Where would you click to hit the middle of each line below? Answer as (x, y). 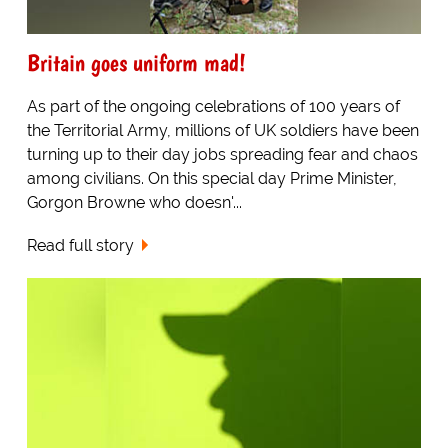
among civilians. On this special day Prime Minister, (211, 179)
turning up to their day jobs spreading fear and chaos (222, 155)
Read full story (80, 246)
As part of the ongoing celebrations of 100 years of (213, 107)
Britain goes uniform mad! (136, 63)
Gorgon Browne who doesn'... (134, 203)
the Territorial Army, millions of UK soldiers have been (222, 131)
